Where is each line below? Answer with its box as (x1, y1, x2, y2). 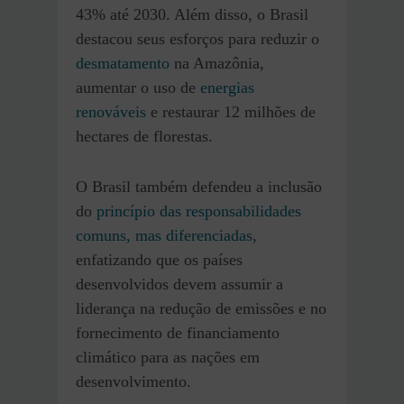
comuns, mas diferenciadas (76, 226, 252, 245)
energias (200, 78, 254, 97)
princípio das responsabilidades (96, 202, 301, 221)
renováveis (76, 103, 146, 122)
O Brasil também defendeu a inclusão (76, 178, 322, 197)
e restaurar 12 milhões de (146, 103, 316, 122)
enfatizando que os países (76, 251, 243, 270)
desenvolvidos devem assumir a (76, 275, 283, 294)
